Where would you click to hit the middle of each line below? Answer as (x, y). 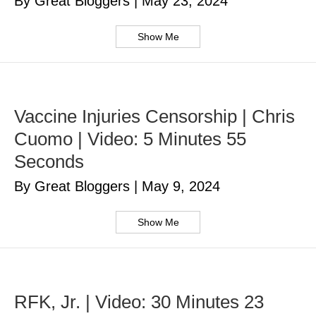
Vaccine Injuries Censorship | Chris (154, 117)
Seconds (49, 162)
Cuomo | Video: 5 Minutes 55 (130, 139)
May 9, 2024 (181, 187)
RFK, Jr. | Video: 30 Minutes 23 (139, 302)
